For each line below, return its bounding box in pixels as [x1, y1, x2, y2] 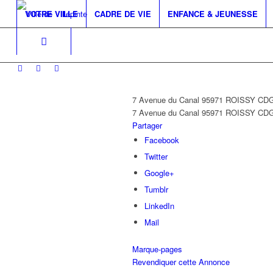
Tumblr [144, 183, 168, 195]
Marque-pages [132, 243, 182, 255]
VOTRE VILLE [24, 8, 78, 19]
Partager [132, 119, 162, 131]
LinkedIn [144, 200, 174, 211]
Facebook [144, 134, 179, 146]
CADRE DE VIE [94, 8, 151, 19]
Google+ [144, 167, 174, 179]
